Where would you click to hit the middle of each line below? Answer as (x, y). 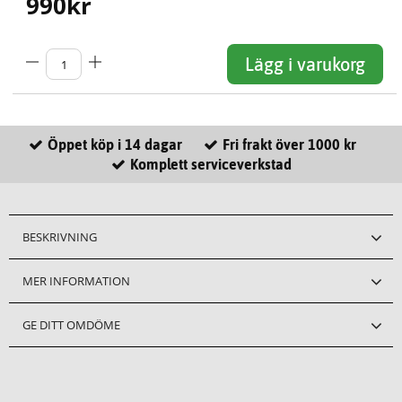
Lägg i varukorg (306, 65)
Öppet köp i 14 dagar (114, 144)
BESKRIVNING (60, 236)
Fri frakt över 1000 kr (289, 144)
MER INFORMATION (76, 280)
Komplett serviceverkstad (210, 164)
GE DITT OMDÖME (71, 324)
